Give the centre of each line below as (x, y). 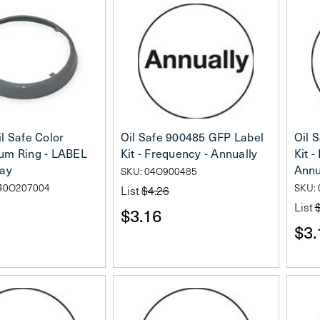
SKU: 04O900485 (159, 171)
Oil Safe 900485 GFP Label (192, 137)
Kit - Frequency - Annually (189, 154)
